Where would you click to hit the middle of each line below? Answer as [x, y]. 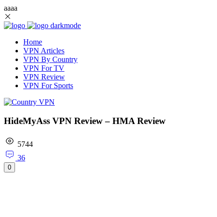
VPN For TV [44, 68]
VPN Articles [44, 51]
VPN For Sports [48, 85]
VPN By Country [50, 59]
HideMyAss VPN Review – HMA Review [85, 121]
